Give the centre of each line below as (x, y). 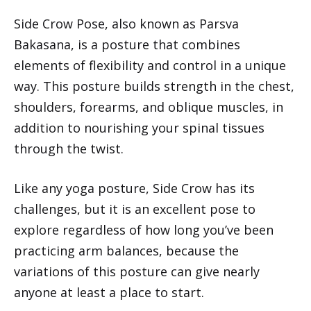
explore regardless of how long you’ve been (144, 229)
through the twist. (69, 148)
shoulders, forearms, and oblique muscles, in (149, 107)
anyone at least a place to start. (109, 292)
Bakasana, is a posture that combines (127, 44)
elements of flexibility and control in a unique (150, 65)
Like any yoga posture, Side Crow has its (134, 188)
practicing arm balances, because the (126, 250)
